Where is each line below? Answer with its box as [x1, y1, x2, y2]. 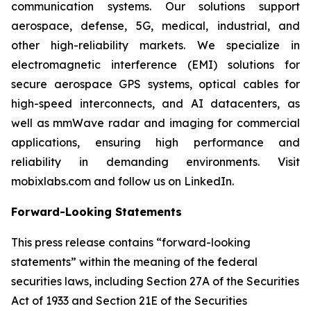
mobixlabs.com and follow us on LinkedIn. [11, 174, 234, 188]
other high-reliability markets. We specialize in [11, 38, 300, 52]
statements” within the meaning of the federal [11, 255, 258, 269]
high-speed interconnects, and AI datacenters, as [11, 96, 300, 110]
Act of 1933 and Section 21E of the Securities [11, 294, 247, 308]
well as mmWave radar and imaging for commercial [11, 116, 300, 130]
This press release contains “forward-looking [11, 235, 251, 249]
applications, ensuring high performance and [11, 135, 300, 149]
